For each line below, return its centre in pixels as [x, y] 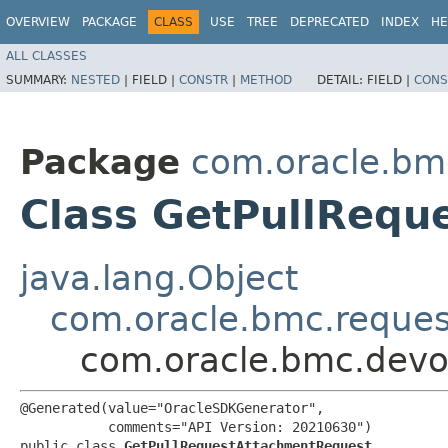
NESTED [95, 79]
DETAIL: [342, 79]
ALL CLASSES [46, 55]
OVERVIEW [38, 22]
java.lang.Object [159, 277]
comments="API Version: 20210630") [196, 426]
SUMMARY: [38, 79]
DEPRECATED [329, 22]
